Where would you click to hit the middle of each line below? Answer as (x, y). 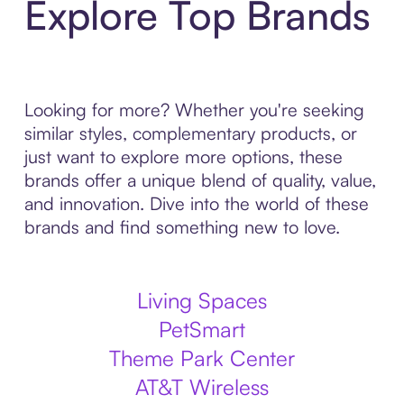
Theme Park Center (202, 358)
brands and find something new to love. (182, 226)
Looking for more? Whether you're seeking (194, 109)
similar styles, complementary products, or (190, 133)
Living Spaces (202, 300)
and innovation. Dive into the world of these (196, 203)
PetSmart (202, 329)
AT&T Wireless (202, 386)
